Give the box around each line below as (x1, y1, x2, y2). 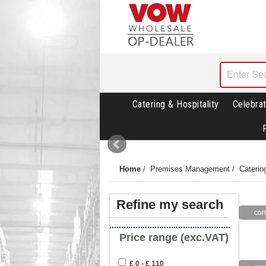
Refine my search (116, 197, 223, 213)
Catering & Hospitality (132, 99, 219, 110)
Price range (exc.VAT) (116, 232, 229, 244)
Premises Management (150, 164, 230, 174)
